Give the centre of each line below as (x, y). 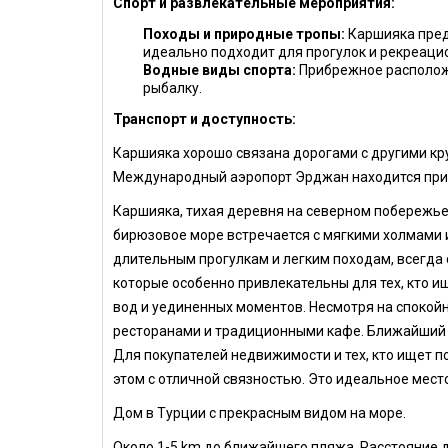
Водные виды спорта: (219, 70)
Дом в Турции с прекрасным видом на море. (259, 413)
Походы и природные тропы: (244, 34)
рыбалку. (172, 88)
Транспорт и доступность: (204, 119)
